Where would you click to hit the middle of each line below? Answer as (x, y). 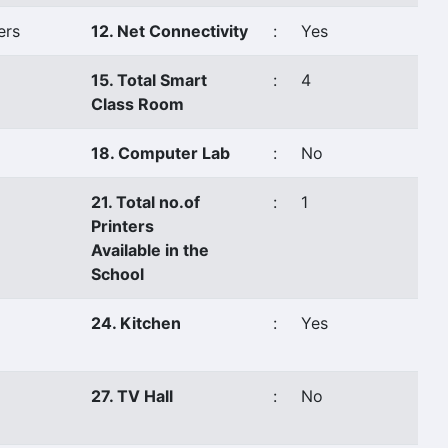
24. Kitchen (136, 323)
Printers (122, 226)
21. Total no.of (145, 202)
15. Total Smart (149, 80)
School (117, 274)
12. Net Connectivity (169, 31)
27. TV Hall (132, 396)
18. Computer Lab (160, 153)
